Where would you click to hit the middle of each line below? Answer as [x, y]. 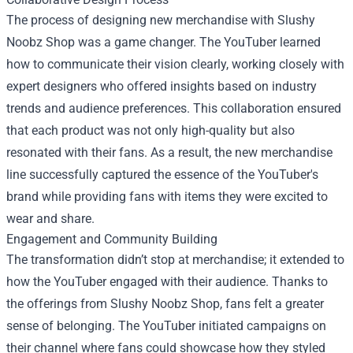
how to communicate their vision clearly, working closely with [175, 64]
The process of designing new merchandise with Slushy [161, 20]
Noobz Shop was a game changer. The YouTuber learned [163, 42]
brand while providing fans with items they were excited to [167, 197]
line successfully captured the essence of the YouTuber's [162, 175]
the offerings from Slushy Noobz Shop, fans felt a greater [165, 304]
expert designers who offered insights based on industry [162, 86]
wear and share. [50, 219]
